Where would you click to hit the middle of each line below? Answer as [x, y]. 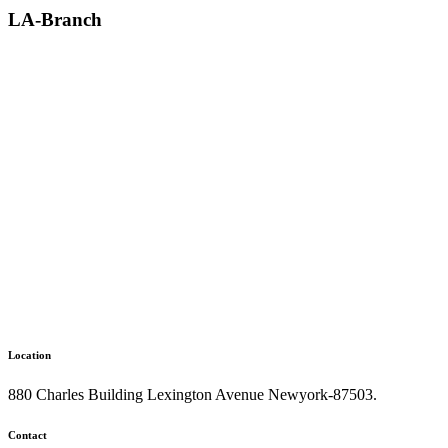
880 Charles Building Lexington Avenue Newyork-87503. [192, 394]
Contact [27, 434]
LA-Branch [55, 19]
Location [29, 354]
